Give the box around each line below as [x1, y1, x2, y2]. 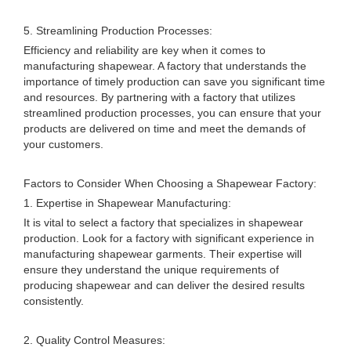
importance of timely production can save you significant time [24, 75, 325, 88]
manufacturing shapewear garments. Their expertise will [24, 248, 302, 260]
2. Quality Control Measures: [24, 334, 165, 346]
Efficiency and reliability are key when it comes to [24, 44, 266, 56]
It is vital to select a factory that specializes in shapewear [24, 216, 303, 229]
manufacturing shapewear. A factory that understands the [24, 60, 306, 72]
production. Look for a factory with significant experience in [24, 232, 314, 244]
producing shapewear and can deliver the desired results [24, 279, 305, 291]
